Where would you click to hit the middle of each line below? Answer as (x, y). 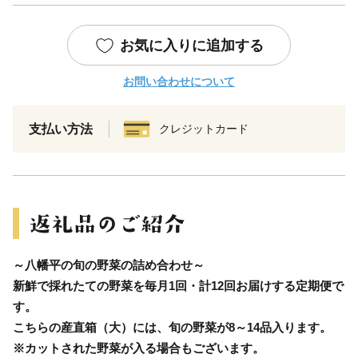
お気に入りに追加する (192, 45)
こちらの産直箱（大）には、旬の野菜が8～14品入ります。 (172, 327)
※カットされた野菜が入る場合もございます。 (139, 348)
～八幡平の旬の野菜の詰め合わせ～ (109, 265)
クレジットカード (204, 128)
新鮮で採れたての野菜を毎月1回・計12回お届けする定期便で (178, 285)
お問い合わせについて (179, 81)
